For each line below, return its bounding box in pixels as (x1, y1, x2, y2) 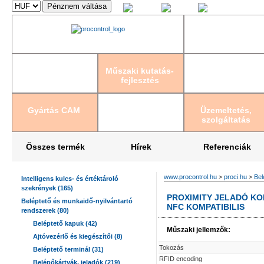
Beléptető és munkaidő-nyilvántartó (21, 197, 133, 204)
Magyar (134, 6, 157, 14)
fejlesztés (120, 75, 159, 85)
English (173, 6, 193, 14)
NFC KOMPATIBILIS (167, 202, 245, 212)
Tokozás (159, 244, 184, 251)
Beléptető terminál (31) (33, 246, 104, 253)
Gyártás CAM (27, 105, 80, 115)
